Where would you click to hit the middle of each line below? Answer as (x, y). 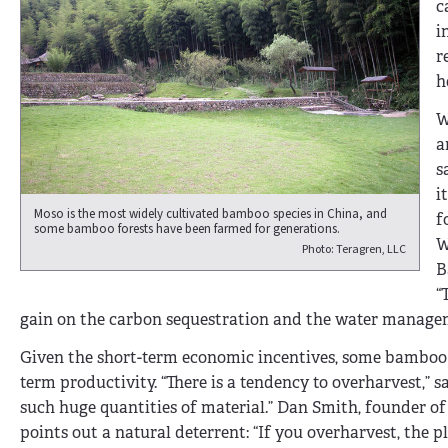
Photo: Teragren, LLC (354, 250)
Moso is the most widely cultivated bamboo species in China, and (210, 213)
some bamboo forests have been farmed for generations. (187, 228)
